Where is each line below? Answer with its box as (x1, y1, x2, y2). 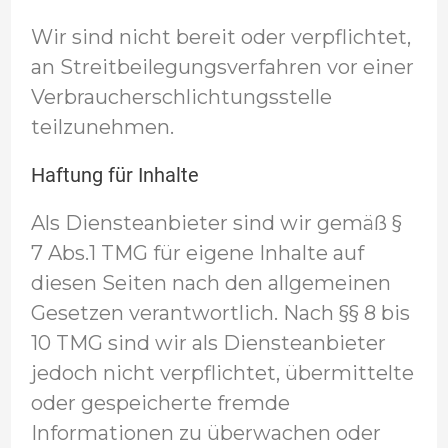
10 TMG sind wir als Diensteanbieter (30, 331, 386, 355)
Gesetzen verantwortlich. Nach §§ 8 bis (30, 301, 410, 325)
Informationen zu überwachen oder (30, 421, 381, 445)
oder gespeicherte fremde (30, 391, 290, 415)
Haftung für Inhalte (30, 163, 199, 187)
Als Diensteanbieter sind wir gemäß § (30, 211, 402, 235)
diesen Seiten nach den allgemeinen (30, 271, 391, 295)
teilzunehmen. (30, 115, 174, 139)
